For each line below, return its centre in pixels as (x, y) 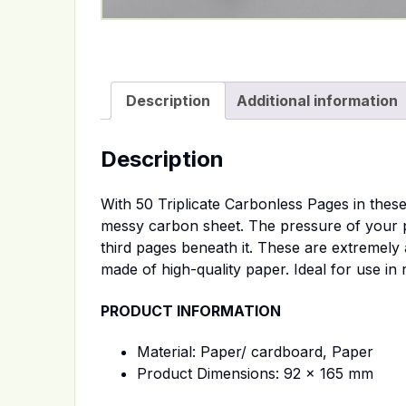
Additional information (317, 100)
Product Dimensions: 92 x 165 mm (255, 373)
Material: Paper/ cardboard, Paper (255, 352)
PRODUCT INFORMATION (191, 310)
